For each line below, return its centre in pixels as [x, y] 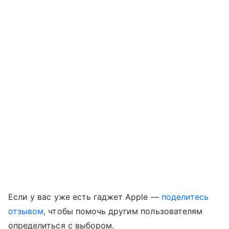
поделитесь [185, 197]
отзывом [26, 211]
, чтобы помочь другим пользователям [123, 211]
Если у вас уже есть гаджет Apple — [85, 197]
